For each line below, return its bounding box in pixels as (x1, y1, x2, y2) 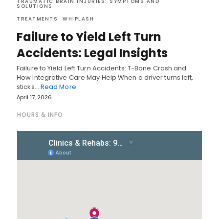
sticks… (17, 82, 41, 91)
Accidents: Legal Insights (17, 44, 168, 61)
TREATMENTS (17, 15, 58, 22)
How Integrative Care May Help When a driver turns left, (17, 72, 194, 82)
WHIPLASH (63, 15, 94, 22)
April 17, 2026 (17, 93, 52, 101)
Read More (40, 82, 76, 91)
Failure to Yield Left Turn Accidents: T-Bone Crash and (17, 63, 187, 73)
